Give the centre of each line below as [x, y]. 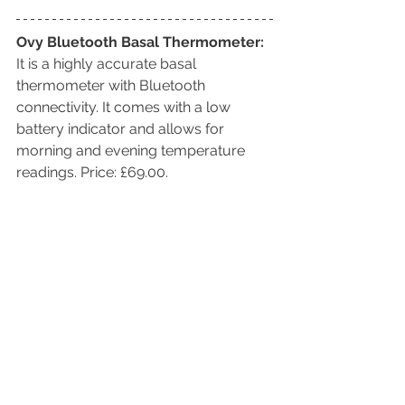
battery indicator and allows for [122, 128]
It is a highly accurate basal [108, 63]
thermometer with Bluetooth [113, 85]
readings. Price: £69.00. [94, 172]
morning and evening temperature [132, 150]
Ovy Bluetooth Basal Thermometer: [140, 42]
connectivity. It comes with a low [125, 107]
